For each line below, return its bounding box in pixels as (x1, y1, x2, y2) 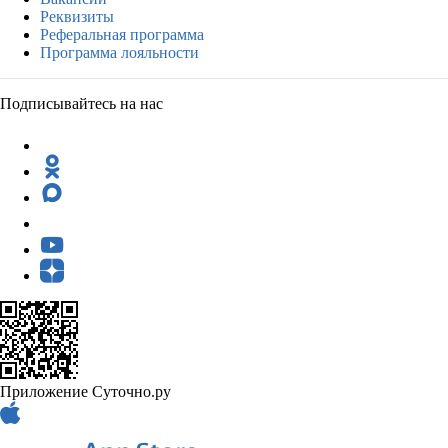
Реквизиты (40, 7, 114, 25)
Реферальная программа (40, 25, 204, 43)
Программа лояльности (40, 43, 199, 61)
